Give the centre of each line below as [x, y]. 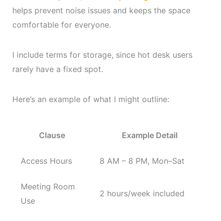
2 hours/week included [142, 194]
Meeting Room [48, 187]
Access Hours [46, 161]
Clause [52, 135]
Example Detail [150, 135]
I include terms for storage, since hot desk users [102, 55]
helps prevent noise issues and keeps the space [101, 11]
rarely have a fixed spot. [57, 69]
